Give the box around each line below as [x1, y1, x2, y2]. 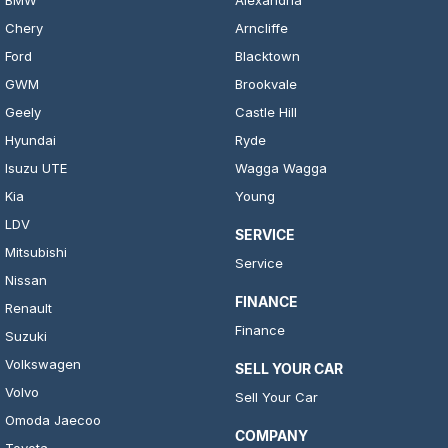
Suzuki [5, 328, 47, 345]
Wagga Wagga [234, 160, 327, 177]
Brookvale [234, 76, 297, 93]
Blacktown [234, 48, 300, 65]
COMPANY [234, 427, 308, 445]
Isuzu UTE [5, 160, 67, 177]
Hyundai [5, 132, 56, 149]
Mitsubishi [5, 244, 67, 261]
